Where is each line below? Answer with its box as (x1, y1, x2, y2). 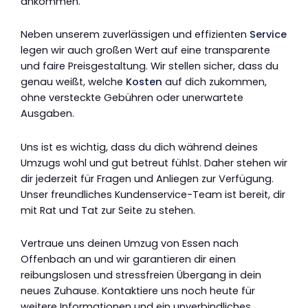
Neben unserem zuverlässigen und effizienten (21, 27, 250, 42)
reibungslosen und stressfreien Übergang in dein (21, 268, 261, 283)
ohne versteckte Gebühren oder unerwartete (21, 91, 243, 105)
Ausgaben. (21, 107, 74, 121)
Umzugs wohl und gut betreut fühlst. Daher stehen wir (21, 155, 287, 170)
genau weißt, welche (21, 75, 126, 89)
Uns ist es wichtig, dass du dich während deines (21, 140, 258, 154)
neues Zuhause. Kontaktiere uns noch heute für (21, 284, 255, 298)
